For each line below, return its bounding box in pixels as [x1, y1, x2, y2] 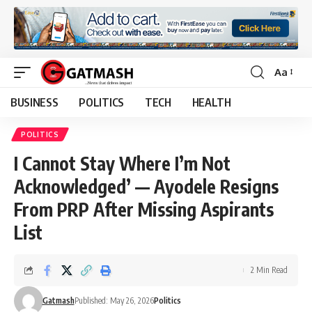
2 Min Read [251, 264, 288, 275]
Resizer [274, 91, 308, 104]
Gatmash [42, 295, 75, 306]
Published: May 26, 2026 [74, 295, 154, 306]
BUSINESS [10, 95, 58, 109]
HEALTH [192, 95, 231, 109]
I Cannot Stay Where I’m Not [14, 151, 231, 175]
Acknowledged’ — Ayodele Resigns [14, 174, 279, 198]
